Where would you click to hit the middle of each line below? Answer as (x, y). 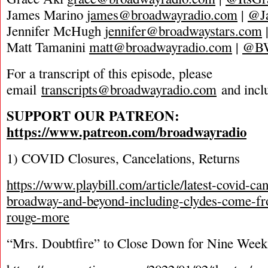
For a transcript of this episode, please (109, 73)
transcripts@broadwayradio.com (129, 89)
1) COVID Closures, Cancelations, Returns (123, 158)
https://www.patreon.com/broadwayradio (127, 132)
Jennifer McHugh (56, 31)
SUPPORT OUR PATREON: (93, 115)
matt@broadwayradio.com (161, 47)
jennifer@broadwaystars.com (183, 31)
